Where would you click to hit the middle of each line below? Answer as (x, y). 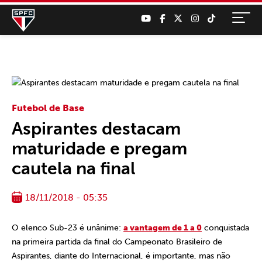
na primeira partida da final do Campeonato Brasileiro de (117, 242)
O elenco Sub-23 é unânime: (68, 228)
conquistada (225, 228)
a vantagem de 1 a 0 (163, 228)
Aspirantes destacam (96, 129)
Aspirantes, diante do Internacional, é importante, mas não (121, 256)
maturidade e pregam (99, 149)
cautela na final (74, 168)
